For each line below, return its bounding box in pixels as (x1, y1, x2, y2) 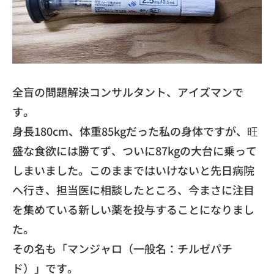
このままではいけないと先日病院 (89, 161, 254, 178)
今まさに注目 (188, 181, 254, 198)
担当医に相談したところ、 (56, 181, 188, 198)
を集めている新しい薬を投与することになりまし (12, 201, 254, 217)
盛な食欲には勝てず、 (12, 142, 122, 158)
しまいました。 (12, 161, 89, 178)
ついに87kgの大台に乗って (122, 142, 257, 158)
